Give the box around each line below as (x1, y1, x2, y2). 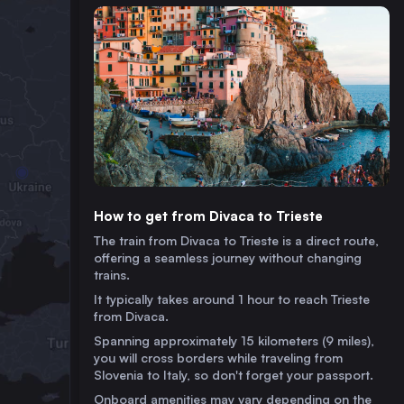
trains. (94, 267, 130, 282)
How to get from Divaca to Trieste (94, 207, 323, 225)
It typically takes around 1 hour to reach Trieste (94, 291, 370, 307)
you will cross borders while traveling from (94, 350, 343, 365)
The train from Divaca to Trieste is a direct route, (94, 233, 379, 248)
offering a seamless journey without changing (94, 250, 362, 265)
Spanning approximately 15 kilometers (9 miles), (94, 333, 374, 348)
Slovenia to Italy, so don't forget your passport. (94, 367, 373, 382)
